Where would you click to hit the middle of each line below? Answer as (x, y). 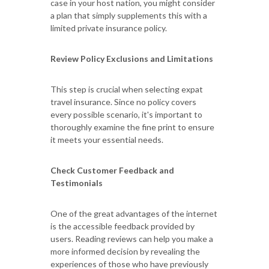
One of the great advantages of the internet (134, 213)
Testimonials (77, 183)
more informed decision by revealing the (125, 251)
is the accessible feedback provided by (122, 226)
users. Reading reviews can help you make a (132, 238)
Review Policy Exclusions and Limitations (132, 58)
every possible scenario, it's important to (126, 114)
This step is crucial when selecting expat (127, 89)
